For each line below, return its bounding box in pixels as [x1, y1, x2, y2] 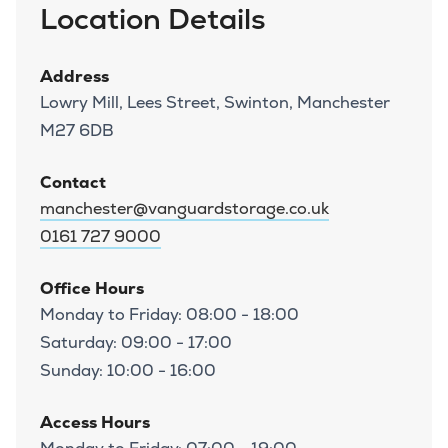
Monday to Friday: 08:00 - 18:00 [40, 304, 299, 326]
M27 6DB [40, 120, 114, 142]
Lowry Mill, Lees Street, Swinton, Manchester [40, 92, 390, 114]
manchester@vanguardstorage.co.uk [40, 198, 329, 220]
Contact [40, 171, 106, 194]
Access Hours [40, 411, 150, 434]
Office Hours [40, 277, 144, 300]
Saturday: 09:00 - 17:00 [40, 332, 232, 354]
